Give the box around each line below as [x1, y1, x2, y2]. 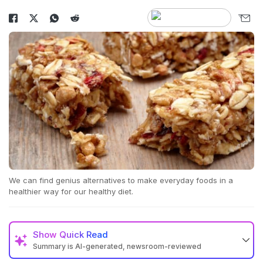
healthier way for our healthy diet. [9, 187, 133, 197]
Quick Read [59, 229, 108, 241]
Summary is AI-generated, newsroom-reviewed [33, 242, 201, 251]
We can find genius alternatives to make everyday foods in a [9, 176, 233, 186]
